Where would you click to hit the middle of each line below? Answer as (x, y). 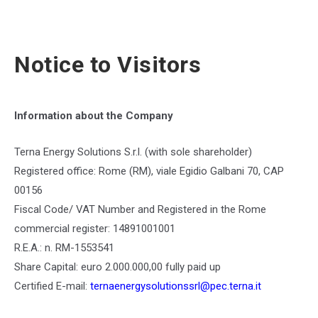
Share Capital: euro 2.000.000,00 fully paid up (117, 267)
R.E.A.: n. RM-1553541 (64, 248)
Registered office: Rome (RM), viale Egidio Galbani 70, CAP (149, 171)
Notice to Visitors (108, 65)
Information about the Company (94, 116)
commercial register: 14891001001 (95, 229)
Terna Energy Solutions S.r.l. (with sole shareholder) (133, 152)
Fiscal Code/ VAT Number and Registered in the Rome (140, 209)
